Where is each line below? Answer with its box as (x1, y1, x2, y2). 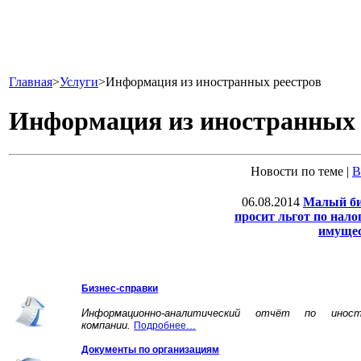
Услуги (60, 75, 98, 89)
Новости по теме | (251, 164, 352, 178)
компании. (81, 318, 135, 331)
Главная (9, 75, 52, 89)
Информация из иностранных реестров (106, 75, 322, 89)
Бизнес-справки (81, 282, 159, 294)
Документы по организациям (81, 343, 220, 355)
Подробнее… (134, 319, 197, 331)
